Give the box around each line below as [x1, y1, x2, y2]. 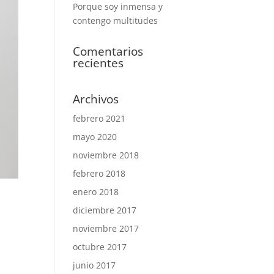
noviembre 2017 [73, 223, 139, 234]
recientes [73, 55, 124, 71]
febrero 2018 [73, 168, 126, 179]
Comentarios [73, 43, 144, 59]
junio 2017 [73, 259, 116, 271]
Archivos [73, 91, 119, 107]
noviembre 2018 [73, 149, 139, 161]
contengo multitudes [73, 15, 158, 26]
